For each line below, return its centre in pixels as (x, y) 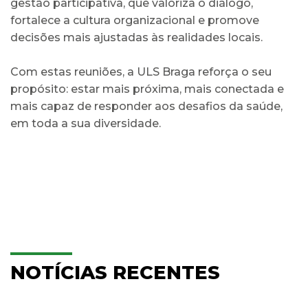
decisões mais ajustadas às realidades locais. (136, 37)
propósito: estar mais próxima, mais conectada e (147, 89)
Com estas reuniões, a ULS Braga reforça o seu (141, 71)
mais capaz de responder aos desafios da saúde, (146, 106)
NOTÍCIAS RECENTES (115, 272)
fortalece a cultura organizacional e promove (135, 20)
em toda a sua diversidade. (86, 123)
